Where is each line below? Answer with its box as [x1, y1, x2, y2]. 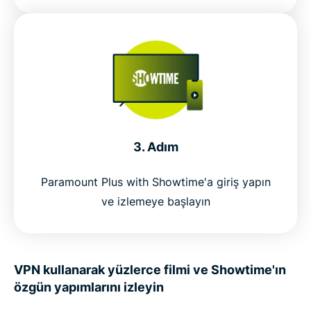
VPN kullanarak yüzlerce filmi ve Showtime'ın [14, 262, 286, 277]
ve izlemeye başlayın [101, 194, 210, 208]
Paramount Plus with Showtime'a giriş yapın [40, 175, 271, 189]
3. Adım [133, 140, 178, 154]
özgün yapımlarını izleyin [14, 280, 164, 294]
